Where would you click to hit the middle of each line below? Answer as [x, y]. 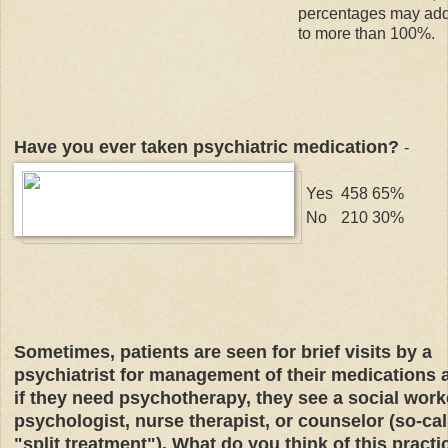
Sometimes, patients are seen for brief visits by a [223, 351]
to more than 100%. [366, 33]
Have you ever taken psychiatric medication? [209, 146]
